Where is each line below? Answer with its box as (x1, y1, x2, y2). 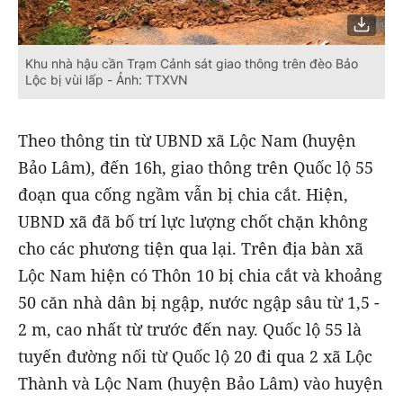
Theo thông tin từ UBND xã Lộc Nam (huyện (18, 130, 356, 152)
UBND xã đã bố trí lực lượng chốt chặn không (18, 210, 368, 233)
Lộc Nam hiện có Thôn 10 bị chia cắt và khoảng (18, 264, 382, 287)
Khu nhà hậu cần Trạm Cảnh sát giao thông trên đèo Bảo (25, 56, 358, 72)
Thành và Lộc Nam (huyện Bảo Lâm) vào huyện (18, 372, 383, 395)
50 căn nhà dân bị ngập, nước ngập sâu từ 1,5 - (18, 291, 380, 314)
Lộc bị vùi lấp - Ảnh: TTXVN (25, 72, 188, 88)
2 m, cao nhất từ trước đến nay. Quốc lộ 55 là (18, 318, 362, 341)
